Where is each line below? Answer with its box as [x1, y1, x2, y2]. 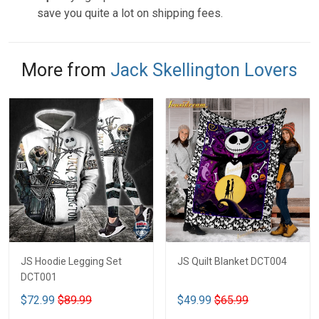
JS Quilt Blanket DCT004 [177, 255, 287, 267]
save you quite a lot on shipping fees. [37, 6, 223, 20]
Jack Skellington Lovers [110, 59, 298, 80]
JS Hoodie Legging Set [21, 255, 122, 267]
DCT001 [21, 271, 57, 283]
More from [21, 59, 110, 80]
